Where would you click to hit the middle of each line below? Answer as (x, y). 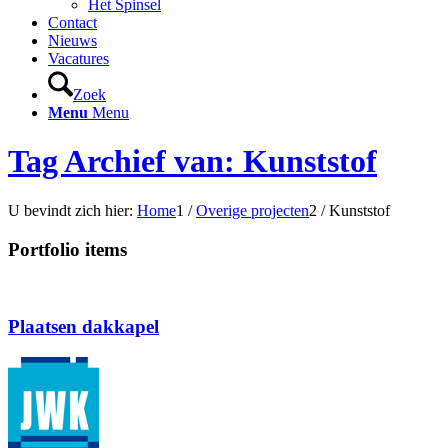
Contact (72, 22)
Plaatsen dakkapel (83, 327)
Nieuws (72, 40)
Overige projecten (252, 210)
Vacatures (78, 58)
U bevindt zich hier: (70, 210)
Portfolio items (67, 249)
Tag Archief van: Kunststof (192, 161)
